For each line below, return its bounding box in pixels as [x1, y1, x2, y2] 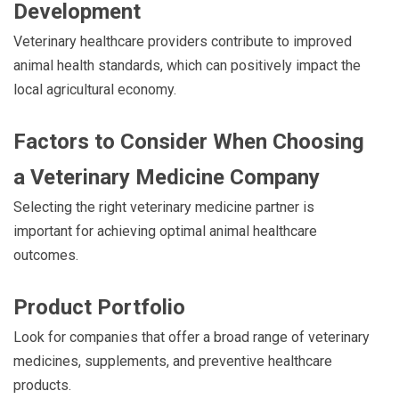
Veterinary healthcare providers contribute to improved [13, 32, 352, 50]
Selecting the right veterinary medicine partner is [13, 198, 314, 216]
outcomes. [13, 246, 78, 264]
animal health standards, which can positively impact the [13, 56, 361, 74]
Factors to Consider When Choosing [13, 128, 364, 154]
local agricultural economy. [13, 80, 176, 98]
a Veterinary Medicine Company [13, 164, 320, 190]
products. [13, 376, 71, 394]
